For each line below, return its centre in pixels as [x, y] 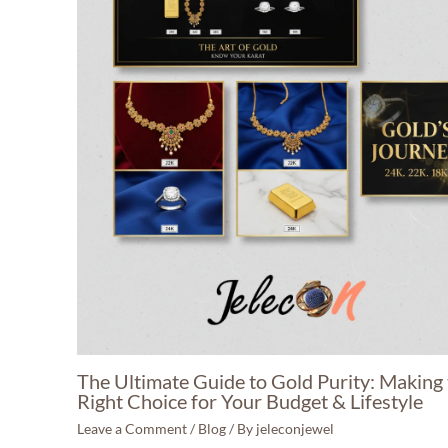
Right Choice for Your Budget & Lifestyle [250, 401]
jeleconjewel [295, 429]
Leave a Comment [132, 429]
